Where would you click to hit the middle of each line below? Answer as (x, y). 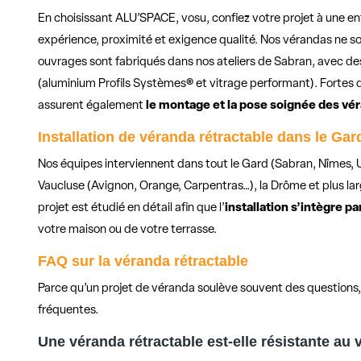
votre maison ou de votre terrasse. (128, 230)
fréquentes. (68, 311)
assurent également (92, 106)
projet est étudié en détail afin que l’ (132, 209)
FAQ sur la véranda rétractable (143, 261)
